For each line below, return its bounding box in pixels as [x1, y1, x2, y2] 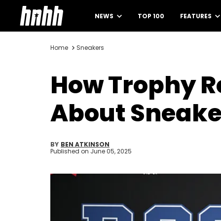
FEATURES [180, 12, 213, 20]
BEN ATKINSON [61, 140, 110, 148]
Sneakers [76, 43, 104, 52]
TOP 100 [138, 12, 164, 20]
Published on [50, 147, 90, 155]
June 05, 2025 [90, 147, 132, 155]
